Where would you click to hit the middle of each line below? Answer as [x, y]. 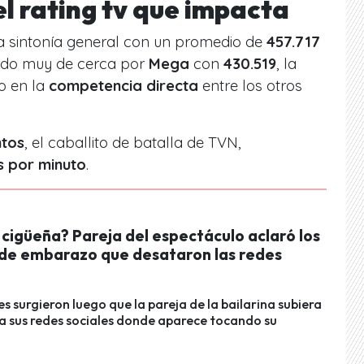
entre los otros [250, 85]
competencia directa [123, 85]
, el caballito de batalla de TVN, [133, 142]
